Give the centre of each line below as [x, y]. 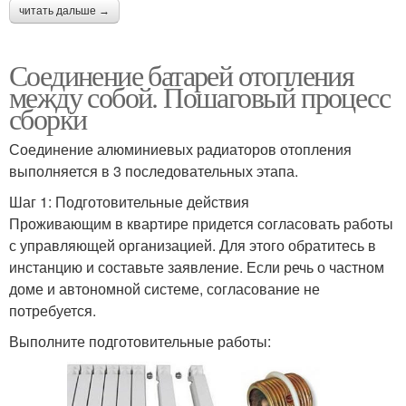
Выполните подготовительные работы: [140, 341]
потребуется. [53, 310]
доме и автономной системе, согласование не [164, 288]
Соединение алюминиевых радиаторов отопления [180, 149]
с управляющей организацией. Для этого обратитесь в [193, 245]
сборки [48, 118]
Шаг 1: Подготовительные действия [129, 201]
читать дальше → [64, 10]
